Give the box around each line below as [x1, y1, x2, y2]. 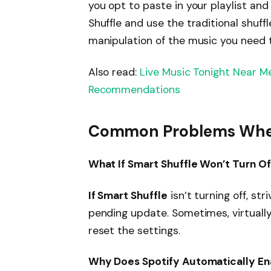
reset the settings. [88, 223, 180, 237]
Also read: [88, 65, 140, 79]
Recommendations [88, 82, 180, 96]
